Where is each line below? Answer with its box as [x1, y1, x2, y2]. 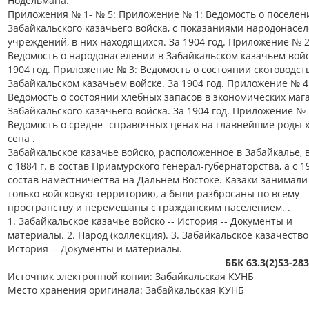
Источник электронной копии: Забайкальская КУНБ [8, 270, 254, 283]
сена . [8, 132, 35, 145]
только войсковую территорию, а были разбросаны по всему [8, 187, 299, 200]
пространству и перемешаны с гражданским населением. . [8, 201, 290, 214]
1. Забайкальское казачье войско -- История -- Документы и [8, 215, 292, 228]
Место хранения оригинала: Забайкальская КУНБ [8, 283, 244, 297]
